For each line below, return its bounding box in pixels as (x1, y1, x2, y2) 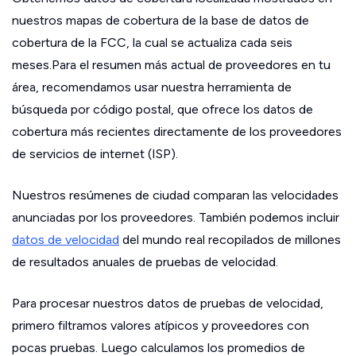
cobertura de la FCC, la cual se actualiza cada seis (12, 35, 292, 50)
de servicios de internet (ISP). (12, 146, 178, 161)
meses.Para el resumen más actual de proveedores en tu (12, 57, 331, 72)
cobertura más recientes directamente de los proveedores (12, 124, 342, 139)
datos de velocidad (12, 232, 119, 247)
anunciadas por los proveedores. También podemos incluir (12, 210, 339, 225)
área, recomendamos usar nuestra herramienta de (12, 79, 292, 95)
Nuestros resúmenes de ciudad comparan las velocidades (12, 188, 339, 203)
